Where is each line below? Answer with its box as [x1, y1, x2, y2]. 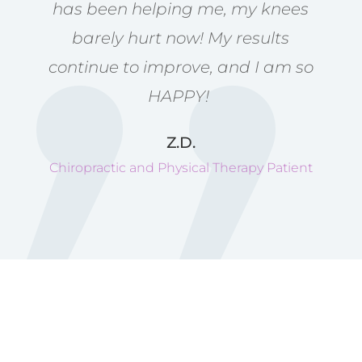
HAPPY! [148, 86, 214, 106]
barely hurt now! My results [72, 27, 290, 48]
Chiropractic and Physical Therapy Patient [48, 159, 313, 175]
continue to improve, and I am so [48, 57, 314, 77]
